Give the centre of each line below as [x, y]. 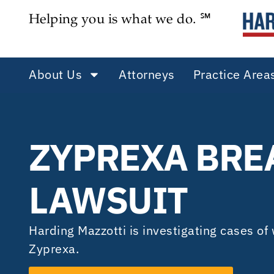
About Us [55, 74]
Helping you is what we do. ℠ [120, 20]
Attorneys [147, 74]
